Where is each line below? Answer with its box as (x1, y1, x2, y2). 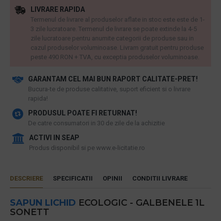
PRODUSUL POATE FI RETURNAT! (28, 109, 137, 117)
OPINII (103, 175, 122, 182)
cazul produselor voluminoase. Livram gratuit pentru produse (31, 44, 204, 51)
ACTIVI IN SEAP (29, 134, 79, 142)
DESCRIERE (10, 175, 43, 182)
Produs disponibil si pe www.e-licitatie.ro (29, 144, 145, 151)
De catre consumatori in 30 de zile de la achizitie (28, 119, 165, 127)
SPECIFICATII (53, 175, 93, 182)
